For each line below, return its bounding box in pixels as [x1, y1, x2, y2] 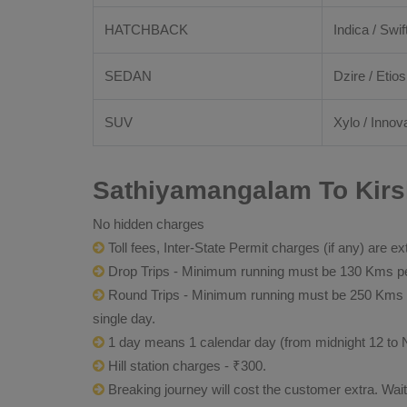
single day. [93, 311, 155, 326]
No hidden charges [93, 216, 204, 232]
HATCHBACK [104, 22, 188, 37]
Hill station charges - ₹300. [104, 358, 266, 373]
